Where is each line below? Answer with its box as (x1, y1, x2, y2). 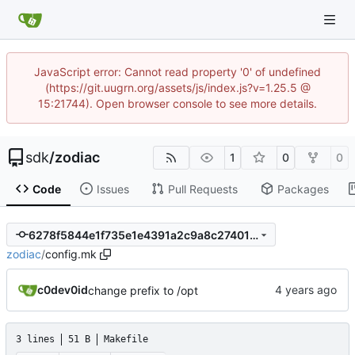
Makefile (104, 334, 148, 345)
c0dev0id (37, 283, 88, 297)
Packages (277, 181, 329, 196)
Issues (96, 181, 129, 196)
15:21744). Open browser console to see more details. (38, 97, 317, 110)
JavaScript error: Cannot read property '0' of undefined (34, 65, 321, 78)
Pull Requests (167, 181, 238, 196)
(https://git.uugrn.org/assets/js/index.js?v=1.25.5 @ (44, 81, 311, 94)
